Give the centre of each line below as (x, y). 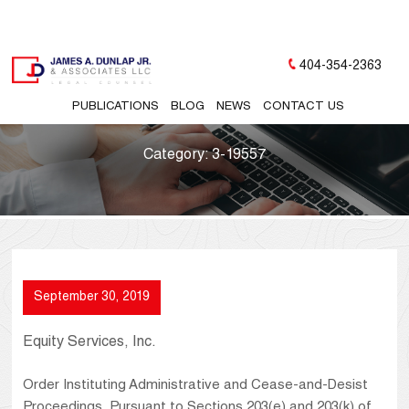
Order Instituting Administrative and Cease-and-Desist (196, 386)
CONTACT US (304, 107)
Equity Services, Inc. (90, 344)
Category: (177, 156)
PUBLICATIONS (116, 107)
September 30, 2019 (92, 298)
